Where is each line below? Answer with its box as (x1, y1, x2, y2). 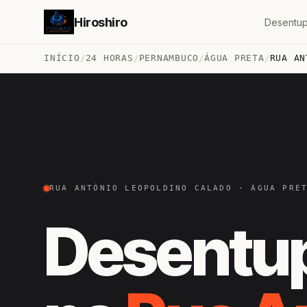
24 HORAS (85, 53, 134, 63)
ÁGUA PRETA (204, 53, 265, 63)
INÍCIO (44, 53, 80, 63)
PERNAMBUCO (138, 53, 199, 63)
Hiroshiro (74, 14, 127, 29)
